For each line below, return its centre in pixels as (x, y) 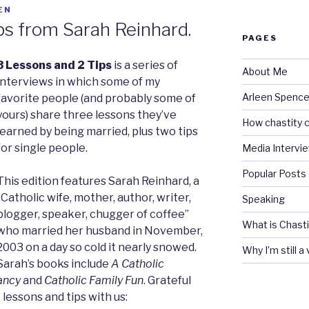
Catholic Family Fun (94, 281)
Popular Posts (274, 173)
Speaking (263, 199)
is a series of (145, 66)
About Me (265, 71)
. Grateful (167, 281)
